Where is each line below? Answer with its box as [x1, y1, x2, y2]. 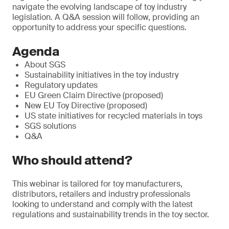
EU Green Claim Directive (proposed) [25, 90, 163, 101]
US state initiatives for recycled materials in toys [25, 110, 202, 121]
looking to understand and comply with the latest [12, 199, 193, 210]
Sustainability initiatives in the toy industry [25, 70, 178, 80]
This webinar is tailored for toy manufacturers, [12, 178, 182, 189]
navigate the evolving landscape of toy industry [12, 2, 187, 12]
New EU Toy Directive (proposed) [25, 100, 147, 111]
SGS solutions [25, 121, 76, 131]
